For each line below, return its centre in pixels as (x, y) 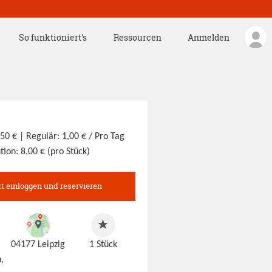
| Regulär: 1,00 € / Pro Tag (72, 137)
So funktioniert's (53, 37)
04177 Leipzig (38, 245)
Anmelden (209, 37)
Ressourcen (137, 37)
